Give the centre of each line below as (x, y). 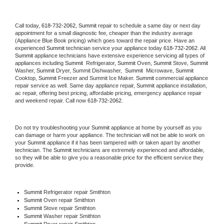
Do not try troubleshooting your (53, 127)
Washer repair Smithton (72, 216)
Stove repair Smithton (69, 208)
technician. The (34, 150)
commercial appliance (181, 78)
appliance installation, (181, 85)
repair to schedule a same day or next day (149, 25)
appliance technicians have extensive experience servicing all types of (119, 55)
